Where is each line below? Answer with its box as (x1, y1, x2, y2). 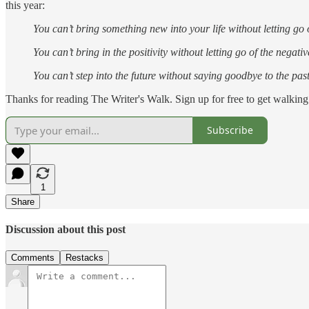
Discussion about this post (6, 223, 126, 235)
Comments (11, 252, 54, 263)
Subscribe (207, 123, 253, 137)
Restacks (66, 252, 103, 263)
